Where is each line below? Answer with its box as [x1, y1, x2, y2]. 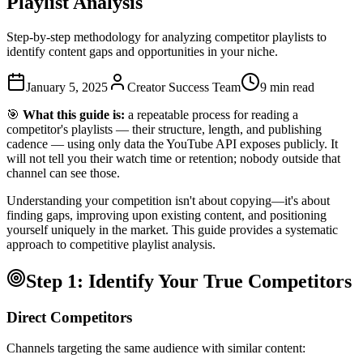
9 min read [260, 79, 314, 94]
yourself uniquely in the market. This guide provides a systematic [6, 222, 338, 237]
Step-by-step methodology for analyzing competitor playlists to [6, 29, 327, 44]
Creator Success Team [127, 79, 241, 94]
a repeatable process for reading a [125, 107, 298, 122]
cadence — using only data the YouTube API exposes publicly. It [6, 136, 338, 151]
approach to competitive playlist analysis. [6, 237, 216, 251]
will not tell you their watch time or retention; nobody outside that [6, 151, 340, 165]
